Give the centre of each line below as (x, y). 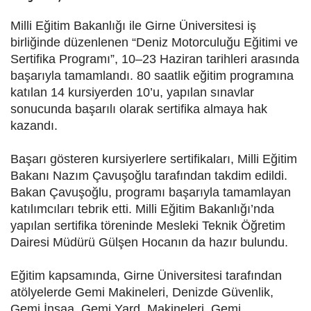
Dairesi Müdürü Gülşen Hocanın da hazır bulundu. (151, 243)
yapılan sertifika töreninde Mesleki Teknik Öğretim (148, 226)
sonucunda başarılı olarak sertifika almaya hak (139, 109)
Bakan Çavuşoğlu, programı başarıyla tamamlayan (151, 193)
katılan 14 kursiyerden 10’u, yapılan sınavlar (132, 93)
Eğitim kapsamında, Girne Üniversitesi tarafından (146, 276)
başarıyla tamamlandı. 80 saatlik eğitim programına (152, 76)
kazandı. (34, 126)
